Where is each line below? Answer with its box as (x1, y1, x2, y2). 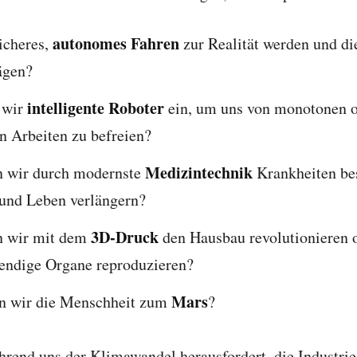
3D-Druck (90, 225, 159, 249)
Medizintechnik (144, 160, 253, 184)
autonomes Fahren (52, 31, 179, 55)
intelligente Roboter (26, 96, 164, 120)
